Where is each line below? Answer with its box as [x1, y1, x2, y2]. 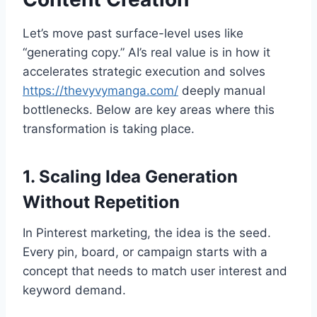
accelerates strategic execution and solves [23, 64, 265, 79]
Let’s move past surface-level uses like [23, 26, 243, 41]
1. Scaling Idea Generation [23, 166, 238, 188]
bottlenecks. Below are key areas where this [23, 103, 275, 117]
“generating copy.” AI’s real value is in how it [23, 45, 270, 60]
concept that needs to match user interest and [23, 264, 287, 279]
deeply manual [178, 83, 265, 98]
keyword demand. [23, 283, 126, 298]
